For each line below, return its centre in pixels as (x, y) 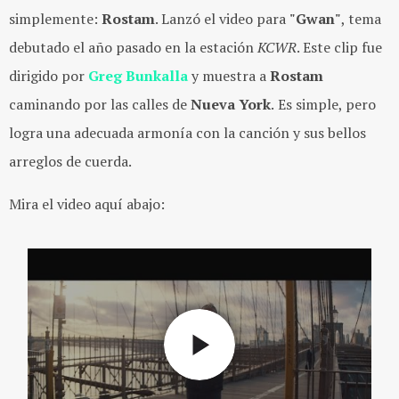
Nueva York (229, 104)
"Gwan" (315, 19)
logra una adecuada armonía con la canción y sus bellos (187, 133)
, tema (361, 19)
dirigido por (49, 76)
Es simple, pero (327, 104)
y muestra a (229, 76)
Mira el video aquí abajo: (87, 204)
